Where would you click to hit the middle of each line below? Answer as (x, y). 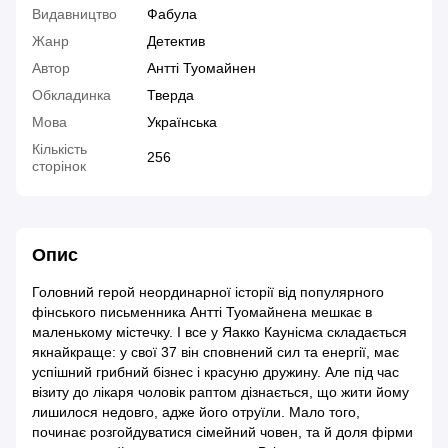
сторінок (59, 166)
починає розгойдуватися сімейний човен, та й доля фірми (222, 432)
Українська (182, 122)
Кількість (59, 149)
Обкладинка (71, 95)
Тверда (170, 95)
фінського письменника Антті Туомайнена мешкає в (202, 312)
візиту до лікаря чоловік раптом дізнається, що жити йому (220, 392)
